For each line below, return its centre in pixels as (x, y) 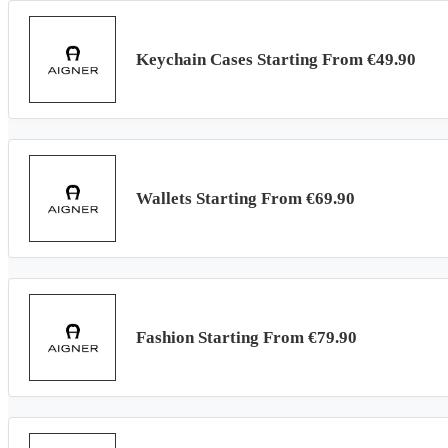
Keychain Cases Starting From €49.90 (276, 59)
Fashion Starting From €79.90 (246, 337)
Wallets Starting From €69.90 (245, 198)
